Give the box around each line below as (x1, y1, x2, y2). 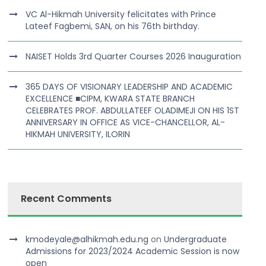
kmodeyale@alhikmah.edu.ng (26, 233, 149, 245)
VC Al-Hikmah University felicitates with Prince (26, 8, 217, 20)
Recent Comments (21, 192, 112, 205)
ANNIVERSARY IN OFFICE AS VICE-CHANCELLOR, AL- (26, 116, 226, 128)
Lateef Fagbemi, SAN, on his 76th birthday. (26, 20, 200, 32)
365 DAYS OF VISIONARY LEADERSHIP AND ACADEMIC (26, 81, 233, 93)
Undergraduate (164, 233, 227, 245)
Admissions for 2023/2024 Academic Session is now (26, 245, 240, 257)
